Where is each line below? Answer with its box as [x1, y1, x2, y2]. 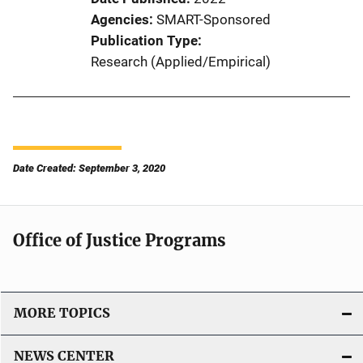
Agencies [91, 11, 149, 28]
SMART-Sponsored [156, 11, 271, 28]
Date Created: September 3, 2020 [13, 161, 165, 174]
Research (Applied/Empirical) [91, 53, 271, 70]
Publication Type [91, 32, 198, 49]
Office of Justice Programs [13, 229, 226, 250]
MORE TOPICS [14, 305, 110, 321]
